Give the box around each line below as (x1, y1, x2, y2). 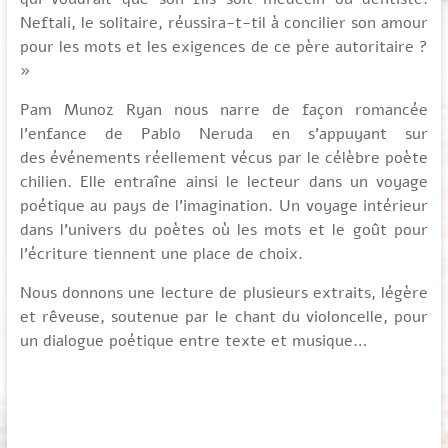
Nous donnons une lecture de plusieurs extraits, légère (19, 282, 429, 304)
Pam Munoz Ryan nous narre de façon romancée (19, 99, 429, 121)
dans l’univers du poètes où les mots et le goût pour (19, 219, 429, 241)
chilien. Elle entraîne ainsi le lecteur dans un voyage (19, 171, 429, 193)
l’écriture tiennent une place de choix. (19, 243, 303, 265)
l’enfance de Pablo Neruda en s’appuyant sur (19, 123, 429, 145)
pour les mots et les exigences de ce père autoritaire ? (19, 36, 429, 58)
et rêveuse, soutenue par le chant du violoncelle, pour (19, 306, 429, 328)
